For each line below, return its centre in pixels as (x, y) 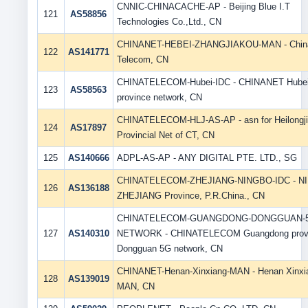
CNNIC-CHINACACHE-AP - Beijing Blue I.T (203, 7)
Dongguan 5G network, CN (169, 249)
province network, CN (159, 97)
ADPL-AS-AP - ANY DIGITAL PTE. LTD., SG (207, 158)
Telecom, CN (142, 59)
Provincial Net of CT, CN (165, 135)
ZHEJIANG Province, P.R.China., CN (190, 196)
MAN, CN (135, 286)
